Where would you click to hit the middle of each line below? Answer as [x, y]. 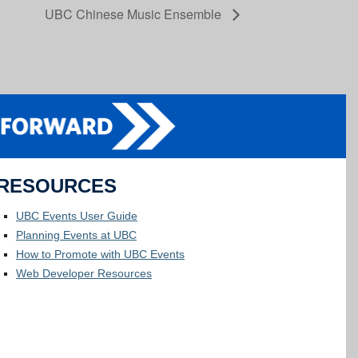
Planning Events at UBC [76, 235]
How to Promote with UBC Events [100, 255]
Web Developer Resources [84, 274]
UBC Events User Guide [76, 216]
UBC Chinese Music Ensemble [135, 14]
